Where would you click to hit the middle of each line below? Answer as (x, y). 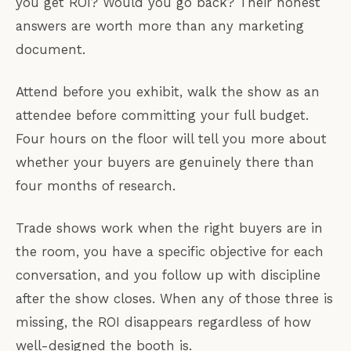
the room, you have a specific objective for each (170, 251)
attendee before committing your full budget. (162, 115)
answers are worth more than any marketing (160, 25)
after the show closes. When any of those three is (174, 298)
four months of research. (96, 185)
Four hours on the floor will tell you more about (171, 138)
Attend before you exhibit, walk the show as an (168, 91)
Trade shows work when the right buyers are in (169, 228)
